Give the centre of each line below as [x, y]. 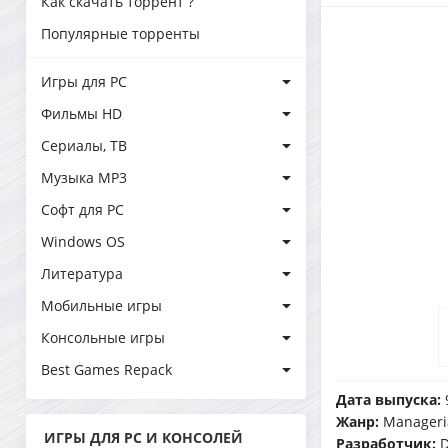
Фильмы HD [81, 113]
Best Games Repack [106, 369]
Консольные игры [103, 337]
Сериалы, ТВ [84, 145]
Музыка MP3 [84, 177]
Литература [82, 273]
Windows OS [83, 241]
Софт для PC [82, 209]
